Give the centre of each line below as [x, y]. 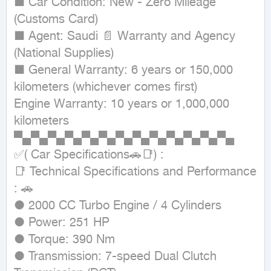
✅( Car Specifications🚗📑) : [89, 155]
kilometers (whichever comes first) [106, 87]
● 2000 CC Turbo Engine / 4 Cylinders [118, 206]
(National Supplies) [64, 54]
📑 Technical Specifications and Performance [135, 172]
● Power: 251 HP [62, 223]
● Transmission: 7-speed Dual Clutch [115, 257]
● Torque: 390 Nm [64, 240]
